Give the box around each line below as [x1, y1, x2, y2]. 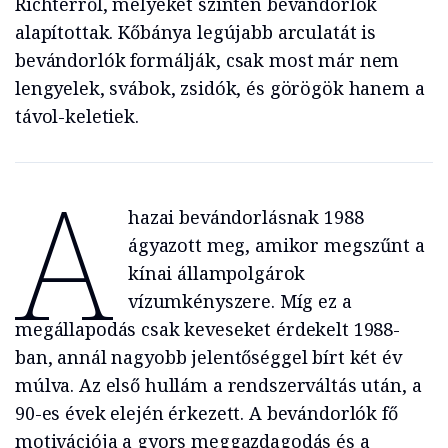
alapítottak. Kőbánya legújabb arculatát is [15, 19, 376, 44]
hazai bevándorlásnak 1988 [127, 204, 364, 229]
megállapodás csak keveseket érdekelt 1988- [15, 316, 400, 341]
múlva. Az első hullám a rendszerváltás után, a [15, 372, 422, 397]
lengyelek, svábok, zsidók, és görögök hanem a [15, 75, 425, 100]
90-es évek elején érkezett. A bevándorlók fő [15, 400, 398, 425]
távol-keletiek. [15, 103, 139, 128]
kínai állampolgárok [127, 260, 306, 285]
